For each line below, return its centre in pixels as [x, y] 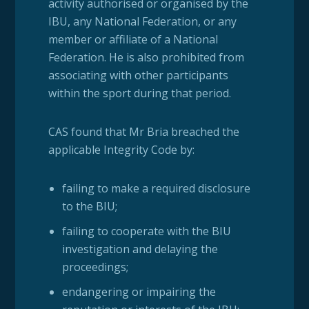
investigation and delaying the [140, 249]
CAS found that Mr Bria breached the [143, 132]
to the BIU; [90, 207]
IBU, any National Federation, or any [142, 22]
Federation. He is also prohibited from [146, 58]
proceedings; [96, 267]
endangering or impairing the [139, 292]
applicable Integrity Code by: [121, 150]
